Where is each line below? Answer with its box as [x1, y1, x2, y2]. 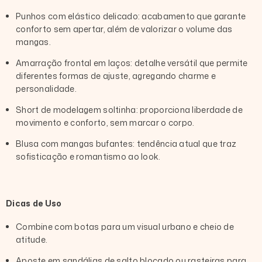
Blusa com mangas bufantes [16, 137, 133, 149]
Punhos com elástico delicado [16, 10, 138, 22]
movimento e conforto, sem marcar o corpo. [16, 116, 195, 128]
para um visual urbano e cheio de [99, 220, 235, 232]
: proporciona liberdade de [136, 104, 243, 115]
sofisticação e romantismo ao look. [16, 150, 161, 162]
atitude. [16, 233, 48, 245]
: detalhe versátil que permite [130, 57, 248, 68]
